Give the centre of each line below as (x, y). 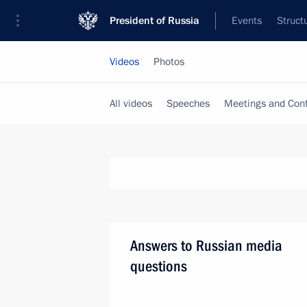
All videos (131, 103)
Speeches (188, 103)
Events (247, 21)
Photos (169, 62)
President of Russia (155, 21)
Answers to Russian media (206, 246)
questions (159, 266)
